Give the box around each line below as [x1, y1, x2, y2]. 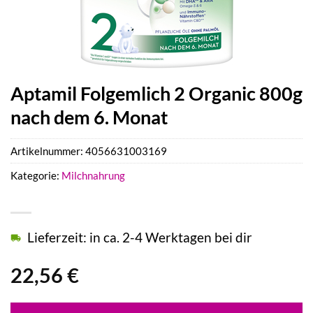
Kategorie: [10, 169, 61, 182]
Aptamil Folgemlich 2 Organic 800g [10, 82, 303, 105]
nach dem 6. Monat [10, 105, 168, 129]
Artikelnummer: [10, 145, 85, 158]
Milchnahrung [61, 169, 125, 182]
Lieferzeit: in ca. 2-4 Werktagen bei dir [27, 229, 252, 246]
